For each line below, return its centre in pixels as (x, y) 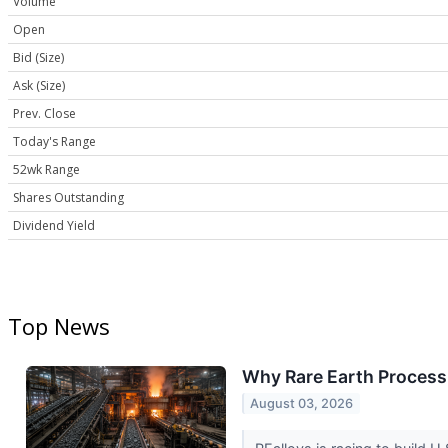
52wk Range (46, 170)
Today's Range (54, 142)
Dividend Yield (54, 226)
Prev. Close (44, 114)
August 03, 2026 (302, 403)
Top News (59, 325)
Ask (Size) (39, 86)
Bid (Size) (38, 58)
